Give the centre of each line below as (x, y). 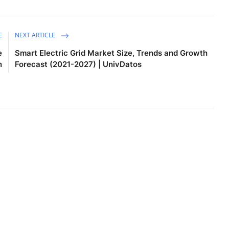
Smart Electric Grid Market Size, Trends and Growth (111, 53)
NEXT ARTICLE (36, 35)
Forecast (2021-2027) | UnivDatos (78, 64)
